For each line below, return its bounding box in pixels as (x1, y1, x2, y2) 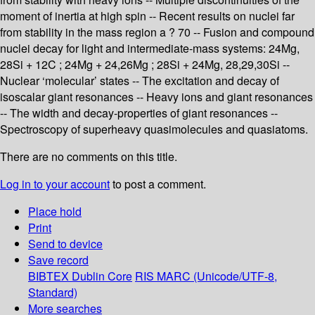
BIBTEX (28, 268, 69, 285)
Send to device (28, 236, 103, 252)
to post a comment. (110, 176, 206, 193)
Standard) (28, 284, 77, 301)
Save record (28, 252, 89, 269)
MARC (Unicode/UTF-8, (157, 268, 277, 285)
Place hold (28, 203, 82, 220)
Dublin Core (72, 268, 132, 285)
